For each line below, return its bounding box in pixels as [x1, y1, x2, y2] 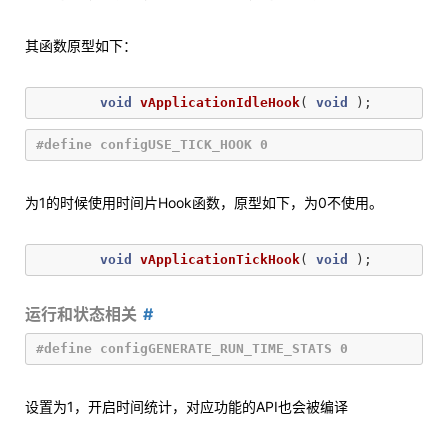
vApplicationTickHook [140, 252, 300, 267]
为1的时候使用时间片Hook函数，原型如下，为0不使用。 [25, 194, 383, 211]
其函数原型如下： [25, 37, 137, 54]
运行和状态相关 [25, 304, 137, 324]
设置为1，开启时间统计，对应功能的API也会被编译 [25, 398, 348, 415]
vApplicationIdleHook [140, 95, 300, 110]
